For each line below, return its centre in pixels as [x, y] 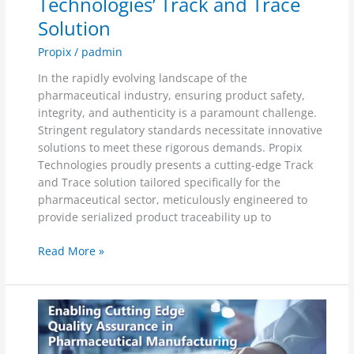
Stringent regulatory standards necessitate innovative [181, 130]
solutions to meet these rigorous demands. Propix [170, 148]
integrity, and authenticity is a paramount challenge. [178, 113]
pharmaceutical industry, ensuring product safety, [172, 96]
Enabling [61, 342]
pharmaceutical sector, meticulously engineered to [173, 200]
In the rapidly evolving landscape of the [143, 78]
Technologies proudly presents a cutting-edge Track [176, 165]
